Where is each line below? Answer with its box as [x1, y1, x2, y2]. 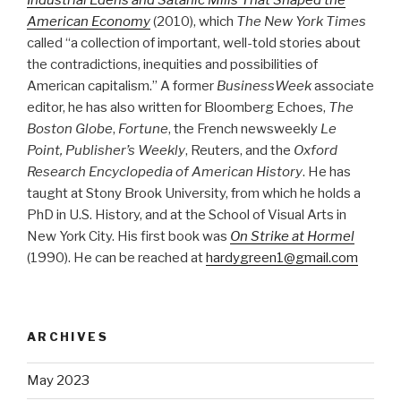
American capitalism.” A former [27, 77, 217, 94]
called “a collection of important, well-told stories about [27, 34, 361, 51]
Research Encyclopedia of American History [27, 163, 303, 180]
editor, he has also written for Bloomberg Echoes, [27, 98, 328, 115]
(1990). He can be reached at [27, 249, 206, 266]
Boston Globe [27, 120, 113, 137]
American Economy [27, 13, 150, 30]
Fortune [118, 120, 168, 137]
